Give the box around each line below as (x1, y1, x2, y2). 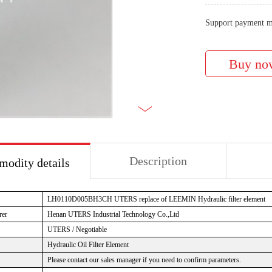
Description (129, 154, 187, 168)
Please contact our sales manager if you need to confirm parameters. (47, 256, 241, 264)
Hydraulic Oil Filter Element (47, 240, 129, 249)
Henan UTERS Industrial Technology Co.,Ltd (47, 210, 179, 219)
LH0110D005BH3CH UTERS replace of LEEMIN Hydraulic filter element (47, 195, 265, 203)
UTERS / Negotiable (47, 225, 107, 234)
